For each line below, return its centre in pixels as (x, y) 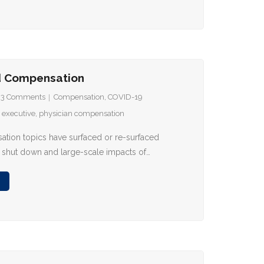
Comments (26, 97)
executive (19, 113)
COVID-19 (126, 97)
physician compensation (82, 113)
